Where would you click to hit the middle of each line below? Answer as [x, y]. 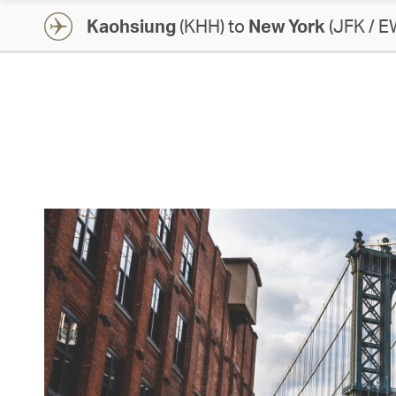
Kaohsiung [131, 26]
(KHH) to [212, 26]
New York [287, 26]
